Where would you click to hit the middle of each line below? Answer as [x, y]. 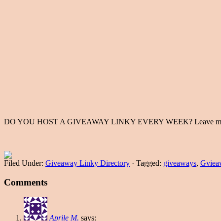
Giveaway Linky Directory [88, 163]
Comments [26, 182]
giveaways [180, 163]
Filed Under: [25, 163]
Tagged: [150, 163]
